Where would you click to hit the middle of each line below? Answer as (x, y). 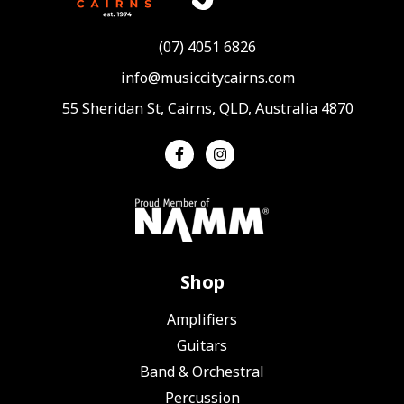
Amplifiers (202, 320)
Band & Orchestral (202, 372)
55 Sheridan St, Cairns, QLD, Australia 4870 (207, 109)
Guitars (202, 346)
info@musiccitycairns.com (207, 78)
